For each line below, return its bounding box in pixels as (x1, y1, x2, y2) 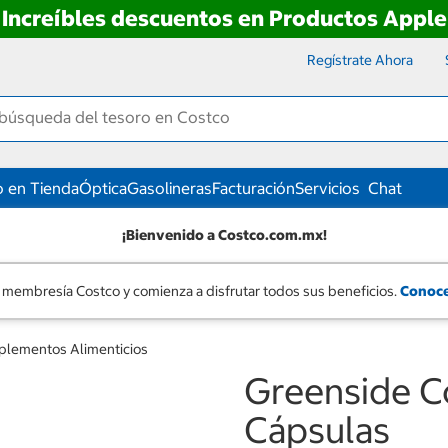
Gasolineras (127, 178, 212, 198)
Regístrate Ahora (307, 51, 413, 69)
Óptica (79, 178, 127, 198)
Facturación (212, 178, 295, 198)
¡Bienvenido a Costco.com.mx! (121, 225, 327, 244)
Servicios (295, 178, 360, 198)
